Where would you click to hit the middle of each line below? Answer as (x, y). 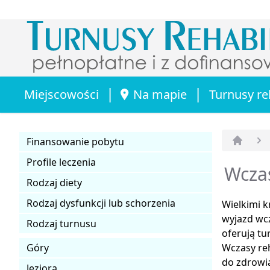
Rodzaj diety (54, 182)
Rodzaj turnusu (61, 223)
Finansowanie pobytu (75, 141)
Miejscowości (61, 94)
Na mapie (160, 94)
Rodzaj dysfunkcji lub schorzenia (101, 203)
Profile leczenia (61, 162)
